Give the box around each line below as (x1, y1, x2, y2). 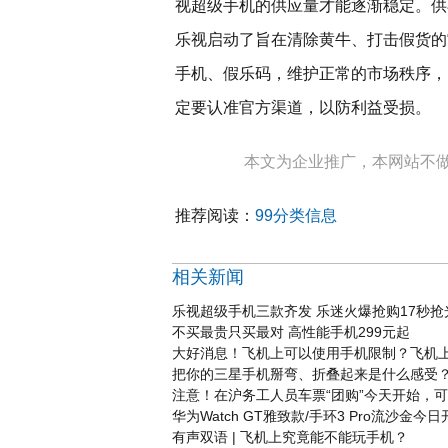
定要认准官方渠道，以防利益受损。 (175, 99, 431, 116)
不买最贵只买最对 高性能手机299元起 (172, 324, 410, 340)
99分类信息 (255, 207, 337, 224)
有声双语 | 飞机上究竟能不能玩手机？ (172, 429, 408, 445)
